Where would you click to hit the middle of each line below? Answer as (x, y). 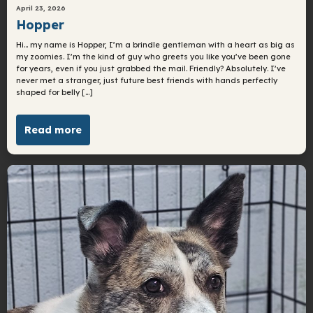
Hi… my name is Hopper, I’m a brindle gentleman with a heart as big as (156, 45)
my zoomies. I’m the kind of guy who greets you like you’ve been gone (154, 57)
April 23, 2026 (41, 7)
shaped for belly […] (55, 93)
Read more (53, 130)
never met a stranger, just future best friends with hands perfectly (147, 81)
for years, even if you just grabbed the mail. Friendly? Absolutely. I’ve (151, 69)
